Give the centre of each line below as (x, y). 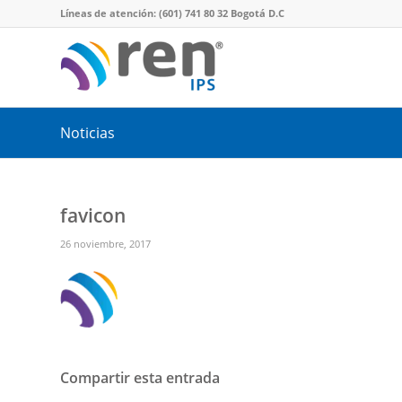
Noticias (87, 133)
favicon (93, 215)
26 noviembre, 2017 (105, 244)
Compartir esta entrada (140, 378)
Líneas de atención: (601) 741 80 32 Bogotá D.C (172, 13)
